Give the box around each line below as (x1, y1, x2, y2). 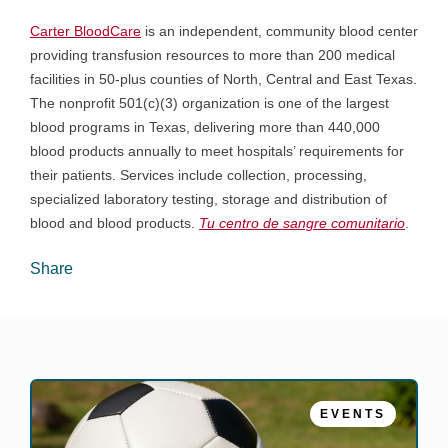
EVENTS (320, 407, 386, 421)
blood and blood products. (30, 215, 199, 231)
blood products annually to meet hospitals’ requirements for (30, 143, 404, 159)
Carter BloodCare (30, 23, 141, 39)
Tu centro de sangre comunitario (199, 215, 405, 231)
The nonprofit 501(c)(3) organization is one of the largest (30, 95, 389, 111)
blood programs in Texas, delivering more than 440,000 (30, 119, 380, 135)
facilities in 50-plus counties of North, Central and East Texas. (30, 71, 417, 87)
